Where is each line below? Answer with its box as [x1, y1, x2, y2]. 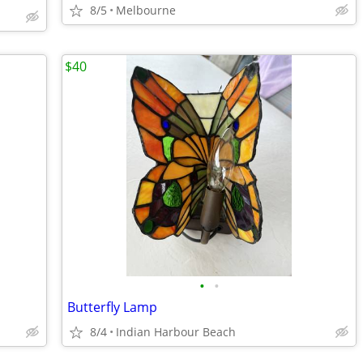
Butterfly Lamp [67, 298, 157, 316]
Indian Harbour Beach [116, 324, 236, 340]
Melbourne [116, 2, 176, 18]
